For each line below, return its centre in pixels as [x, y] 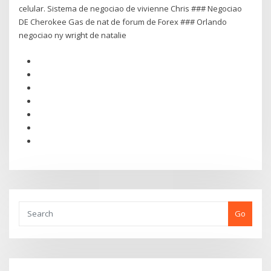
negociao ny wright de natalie [73, 35]
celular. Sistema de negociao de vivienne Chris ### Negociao [131, 9]
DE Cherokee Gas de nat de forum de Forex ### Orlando [123, 22]
